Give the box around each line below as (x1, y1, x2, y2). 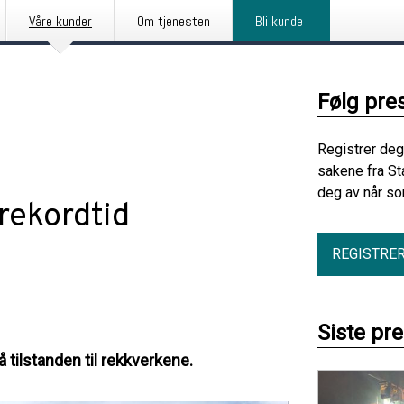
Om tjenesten (137, 12, 210, 31)
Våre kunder (29, 12, 92, 31)
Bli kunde (255, 12, 303, 31)
